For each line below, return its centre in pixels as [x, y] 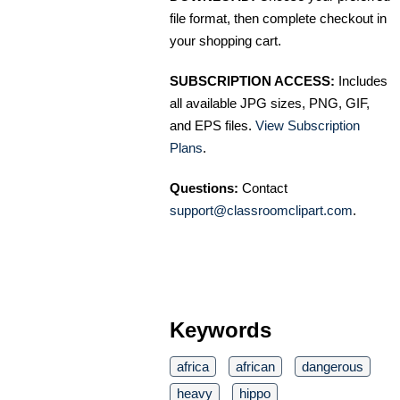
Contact [263, 187]
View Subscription [308, 125]
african [255, 366]
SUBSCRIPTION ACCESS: [252, 80]
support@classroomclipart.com [261, 210]
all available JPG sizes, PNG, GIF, [270, 103]
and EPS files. [212, 125]
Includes [361, 80]
